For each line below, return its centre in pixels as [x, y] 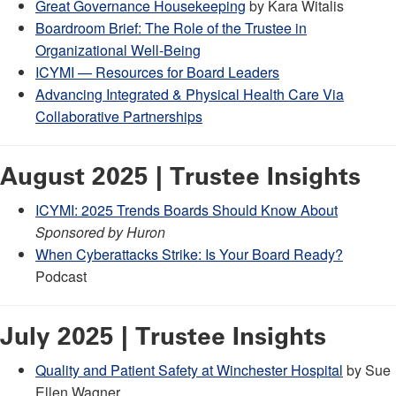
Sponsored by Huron [100, 232]
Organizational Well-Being [118, 49]
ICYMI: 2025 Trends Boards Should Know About [187, 209]
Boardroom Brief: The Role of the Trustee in [171, 27]
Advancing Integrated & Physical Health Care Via [190, 94]
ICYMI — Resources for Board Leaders [157, 72]
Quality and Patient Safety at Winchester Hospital [189, 369]
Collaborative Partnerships [119, 116]
